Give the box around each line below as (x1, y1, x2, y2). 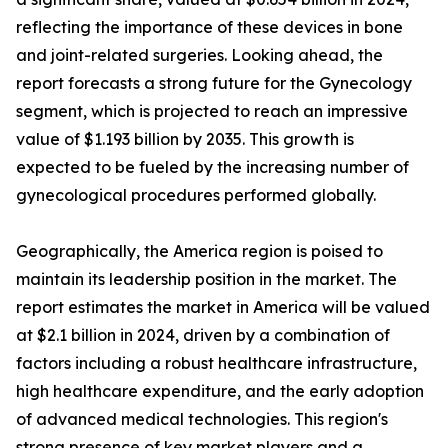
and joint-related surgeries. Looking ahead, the (16, 45, 383, 66)
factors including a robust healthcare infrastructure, (16, 353, 417, 374)
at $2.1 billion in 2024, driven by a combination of (16, 325, 390, 346)
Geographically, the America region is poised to (16, 241, 383, 262)
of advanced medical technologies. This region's (16, 409, 388, 430)
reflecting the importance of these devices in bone (16, 17, 403, 38)
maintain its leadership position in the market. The (16, 269, 397, 290)
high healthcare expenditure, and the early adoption (16, 381, 424, 402)
